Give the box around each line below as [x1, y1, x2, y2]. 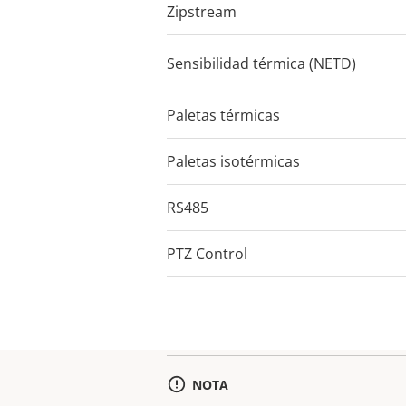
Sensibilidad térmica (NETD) [167, 53, 356, 73]
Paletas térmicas [167, 105, 280, 125]
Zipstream [167, 2, 237, 22]
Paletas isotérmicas [167, 151, 300, 171]
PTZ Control [167, 244, 247, 264]
